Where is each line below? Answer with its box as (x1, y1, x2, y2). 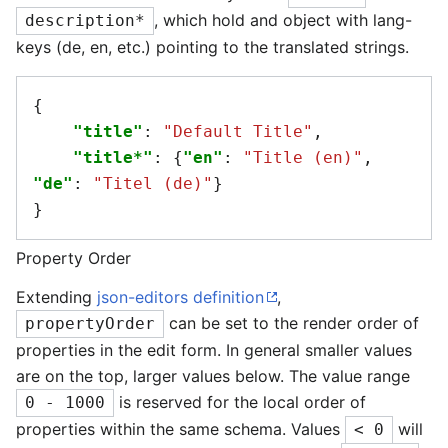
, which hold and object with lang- (154, 10, 412, 31)
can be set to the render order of (164, 313, 419, 334)
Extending (16, 287, 97, 308)
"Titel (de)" (93, 174, 213, 194)
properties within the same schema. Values (16, 419, 345, 440)
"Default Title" (163, 122, 313, 142)
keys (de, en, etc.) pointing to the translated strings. (16, 37, 409, 58)
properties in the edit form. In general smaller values (16, 340, 412, 361)
